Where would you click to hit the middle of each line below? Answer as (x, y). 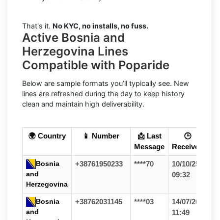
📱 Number (101, 136)
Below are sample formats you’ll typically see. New (106, 83)
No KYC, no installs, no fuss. (100, 26)
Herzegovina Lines (75, 51)
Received (188, 147)
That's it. (37, 26)
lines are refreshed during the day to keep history (103, 93)
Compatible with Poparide (96, 65)
